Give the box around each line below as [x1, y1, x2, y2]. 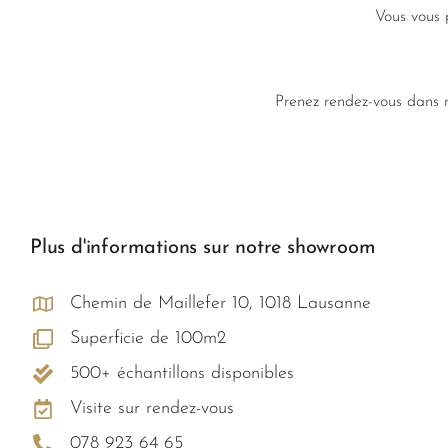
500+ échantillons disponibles [70, 364, 294, 384]
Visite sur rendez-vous [70, 399, 234, 419]
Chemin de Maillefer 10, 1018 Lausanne [70, 294, 371, 314]
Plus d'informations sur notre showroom [30, 238, 376, 259]
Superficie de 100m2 [70, 329, 226, 349]
